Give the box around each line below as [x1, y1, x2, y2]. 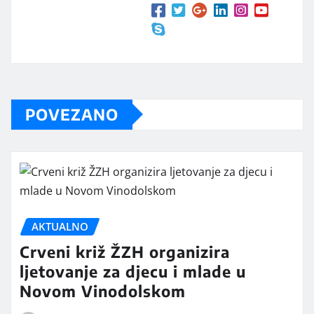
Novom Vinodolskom [20, 281, 186, 301]
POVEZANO [25, 104, 118, 124]
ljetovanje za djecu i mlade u [20, 261, 246, 282]
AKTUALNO [32, 219, 88, 233]
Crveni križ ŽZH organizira [20, 242, 230, 262]
